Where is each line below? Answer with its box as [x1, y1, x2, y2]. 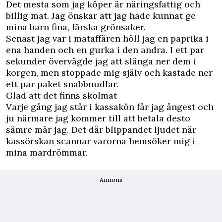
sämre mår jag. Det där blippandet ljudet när [6, 124, 196, 136]
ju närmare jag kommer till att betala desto [6, 112, 190, 124]
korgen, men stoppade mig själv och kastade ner [6, 67, 213, 79]
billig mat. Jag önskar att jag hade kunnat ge [6, 10, 196, 22]
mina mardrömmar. [6, 147, 88, 159]
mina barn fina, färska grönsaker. [6, 21, 146, 33]
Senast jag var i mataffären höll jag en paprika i [6, 33, 209, 45]
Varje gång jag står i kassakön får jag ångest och [6, 101, 214, 113]
